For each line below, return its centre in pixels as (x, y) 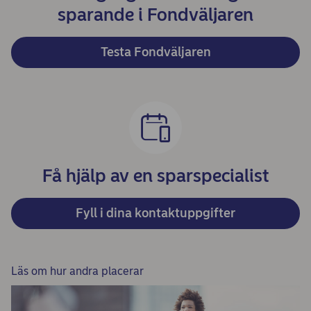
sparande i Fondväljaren (155, 15)
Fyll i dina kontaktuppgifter (155, 213)
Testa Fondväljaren (155, 52)
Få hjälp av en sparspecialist (155, 176)
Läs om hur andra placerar (77, 271)
